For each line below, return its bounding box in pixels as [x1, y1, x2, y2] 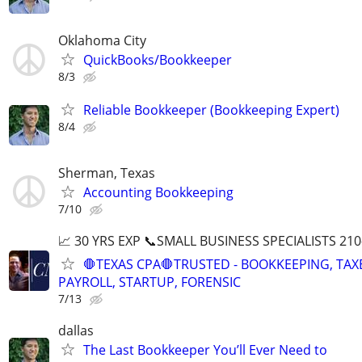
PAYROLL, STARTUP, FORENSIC [58, 272, 241, 291]
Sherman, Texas [58, 163, 155, 182]
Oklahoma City [58, 32, 146, 50]
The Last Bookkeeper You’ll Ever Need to [83, 340, 327, 359]
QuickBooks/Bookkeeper [83, 51, 232, 69]
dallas [58, 321, 94, 339]
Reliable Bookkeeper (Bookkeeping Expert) [83, 101, 339, 120]
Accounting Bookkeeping [83, 183, 234, 201]
